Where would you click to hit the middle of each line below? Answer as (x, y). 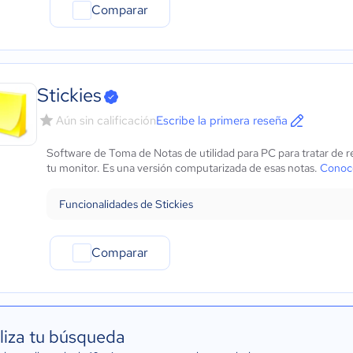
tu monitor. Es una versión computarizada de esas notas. (183, 168)
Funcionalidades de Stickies (126, 204)
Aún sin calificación (106, 121)
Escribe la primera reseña (222, 121)
